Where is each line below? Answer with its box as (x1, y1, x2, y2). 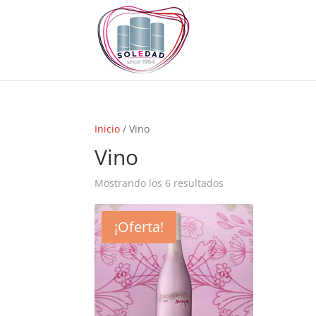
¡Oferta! (114, 217, 164, 236)
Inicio (95, 122, 121, 135)
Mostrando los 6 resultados (95, 176, 224, 190)
